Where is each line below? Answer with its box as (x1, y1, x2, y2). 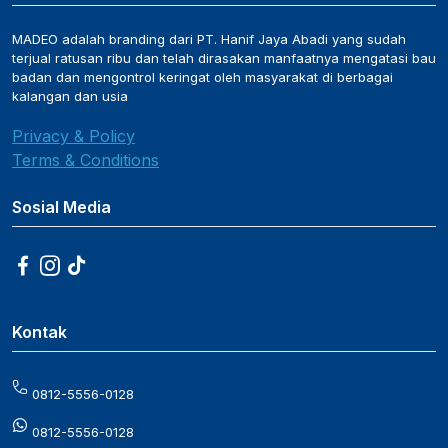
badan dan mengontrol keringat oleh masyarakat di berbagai (12, 69, 393, 85)
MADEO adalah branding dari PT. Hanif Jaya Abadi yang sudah (12, 31, 406, 47)
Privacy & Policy (12, 126, 135, 146)
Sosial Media (12, 197, 111, 217)
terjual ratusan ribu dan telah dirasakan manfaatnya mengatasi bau (12, 50, 436, 66)
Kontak (12, 322, 67, 342)
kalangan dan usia (12, 88, 128, 104)
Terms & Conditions (12, 150, 159, 170)
